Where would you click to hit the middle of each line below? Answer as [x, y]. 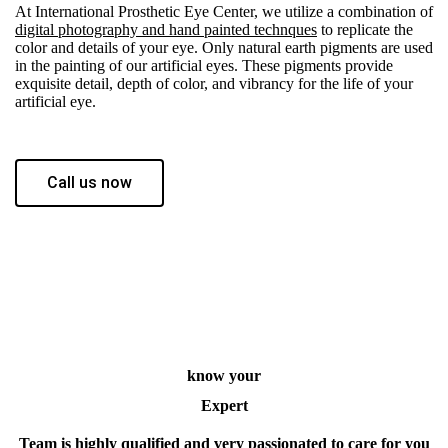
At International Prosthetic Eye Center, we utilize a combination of [224, 11]
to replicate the [365, 29]
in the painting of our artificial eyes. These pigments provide [204, 65]
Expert [224, 405]
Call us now [89, 182]
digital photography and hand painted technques [166, 29]
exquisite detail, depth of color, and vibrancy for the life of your [214, 83]
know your [224, 375]
